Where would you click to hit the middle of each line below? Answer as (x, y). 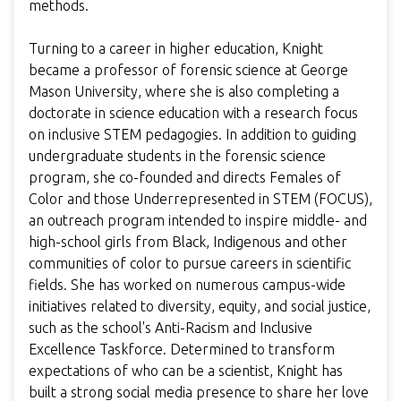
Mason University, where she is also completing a (184, 92)
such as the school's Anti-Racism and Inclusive (171, 328)
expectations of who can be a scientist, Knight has (186, 371)
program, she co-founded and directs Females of (185, 178)
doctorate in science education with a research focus (193, 113)
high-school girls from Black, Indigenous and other (188, 242)
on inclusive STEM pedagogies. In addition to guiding (192, 135)
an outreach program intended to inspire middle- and (198, 221)
